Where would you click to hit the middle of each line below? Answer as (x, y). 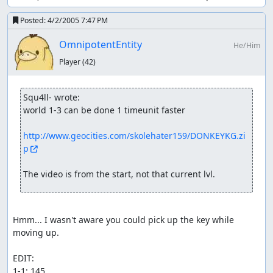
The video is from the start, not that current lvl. (119, 174)
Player (70, 62)
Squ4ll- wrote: (51, 97)
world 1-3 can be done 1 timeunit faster (104, 110)
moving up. (36, 232)
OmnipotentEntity (100, 44)
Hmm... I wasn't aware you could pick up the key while (123, 219)
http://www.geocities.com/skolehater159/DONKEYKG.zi (134, 135)
